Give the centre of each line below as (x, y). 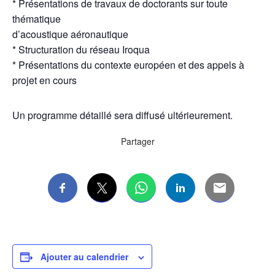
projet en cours (45, 80)
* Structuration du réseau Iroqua (81, 49)
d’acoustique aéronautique (70, 34)
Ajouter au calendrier (84, 257)
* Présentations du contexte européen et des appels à (128, 65)
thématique (37, 19)
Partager (137, 141)
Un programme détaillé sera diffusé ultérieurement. (122, 115)
